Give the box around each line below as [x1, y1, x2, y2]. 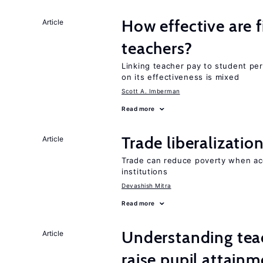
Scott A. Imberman [122, 87, 180, 95]
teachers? [122, 38, 193, 58]
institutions [122, 167, 168, 176]
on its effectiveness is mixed [122, 72, 240, 82]
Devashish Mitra [122, 182, 171, 189]
